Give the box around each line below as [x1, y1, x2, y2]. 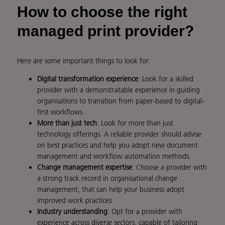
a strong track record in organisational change [37, 174, 177, 183]
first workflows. [37, 107, 84, 117]
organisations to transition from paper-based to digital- [37, 96, 204, 106]
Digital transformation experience [37, 74, 138, 84]
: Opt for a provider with [107, 207, 182, 216]
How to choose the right [17, 4, 187, 21]
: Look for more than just [97, 119, 173, 128]
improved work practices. [37, 196, 114, 205]
